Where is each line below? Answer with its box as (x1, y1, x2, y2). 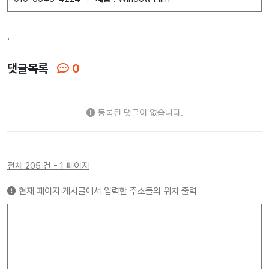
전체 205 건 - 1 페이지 (7, 160, 89, 172)
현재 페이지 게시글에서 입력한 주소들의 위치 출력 (16, 186, 197, 197)
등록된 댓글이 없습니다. (95, 107, 183, 119)
